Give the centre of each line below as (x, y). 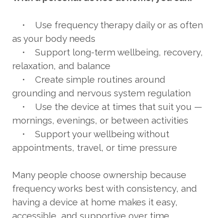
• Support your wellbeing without (91, 134)
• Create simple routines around (89, 79)
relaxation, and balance (61, 65)
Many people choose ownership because (99, 174)
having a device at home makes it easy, (95, 202)
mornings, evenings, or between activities (100, 120)
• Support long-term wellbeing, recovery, (108, 52)
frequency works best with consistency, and (105, 188)
